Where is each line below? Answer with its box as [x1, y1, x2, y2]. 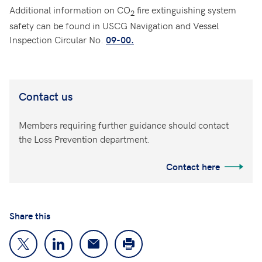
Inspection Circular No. [9, 33, 106, 46]
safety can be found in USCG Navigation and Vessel [9, 19, 219, 32]
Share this [9, 209, 50, 222]
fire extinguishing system [135, 3, 236, 16]
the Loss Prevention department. [19, 132, 150, 146]
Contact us [19, 88, 73, 104]
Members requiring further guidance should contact [19, 118, 229, 132]
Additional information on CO [9, 3, 130, 16]
